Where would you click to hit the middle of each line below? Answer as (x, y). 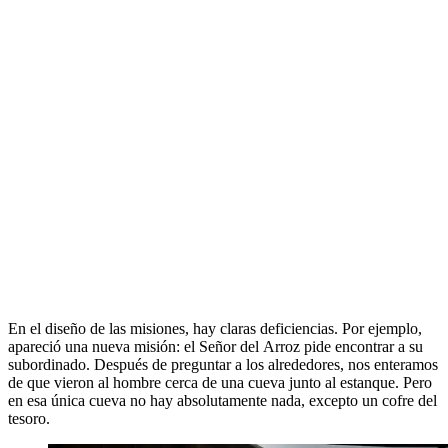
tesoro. (29, 419)
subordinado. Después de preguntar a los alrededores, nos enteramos (223, 365)
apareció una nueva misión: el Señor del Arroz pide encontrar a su (215, 347)
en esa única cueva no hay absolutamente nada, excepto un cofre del (222, 401)
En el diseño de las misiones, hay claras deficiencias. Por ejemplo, (215, 329)
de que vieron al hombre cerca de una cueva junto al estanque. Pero (220, 383)
